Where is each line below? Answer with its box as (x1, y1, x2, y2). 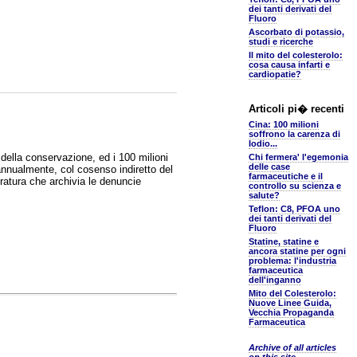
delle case (249, 162, 290, 171)
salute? (249, 190, 280, 200)
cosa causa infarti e (249, 60, 330, 69)
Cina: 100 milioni (249, 120, 319, 129)
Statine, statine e (249, 237, 319, 246)
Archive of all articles (249, 343, 336, 352)
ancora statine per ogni (249, 246, 346, 256)
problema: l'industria (249, 256, 336, 265)
